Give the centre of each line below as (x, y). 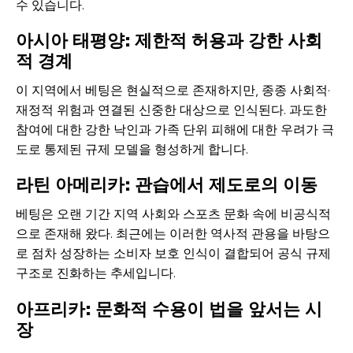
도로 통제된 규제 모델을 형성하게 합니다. (132, 149)
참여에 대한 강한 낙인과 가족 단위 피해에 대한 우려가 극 (175, 129)
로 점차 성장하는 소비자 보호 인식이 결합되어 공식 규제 (173, 254)
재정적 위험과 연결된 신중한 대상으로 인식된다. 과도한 (171, 110)
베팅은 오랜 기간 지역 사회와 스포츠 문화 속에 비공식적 (173, 214)
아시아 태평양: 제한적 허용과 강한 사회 (169, 40)
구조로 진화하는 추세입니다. (96, 273)
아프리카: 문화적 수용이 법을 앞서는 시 (169, 308)
